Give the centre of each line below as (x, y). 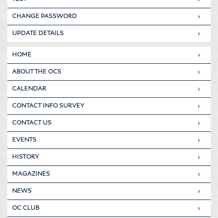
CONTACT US (32, 123)
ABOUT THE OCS (37, 72)
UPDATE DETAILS (38, 33)
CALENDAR (29, 89)
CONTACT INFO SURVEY (48, 106)
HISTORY (26, 157)
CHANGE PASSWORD (45, 16)
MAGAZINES (31, 174)
